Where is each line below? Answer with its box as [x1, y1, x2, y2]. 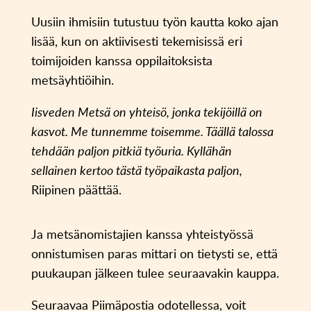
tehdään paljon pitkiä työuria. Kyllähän [31, 142, 232, 160]
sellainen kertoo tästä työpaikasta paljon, [31, 162, 242, 179]
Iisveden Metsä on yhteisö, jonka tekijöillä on [31, 103, 262, 121]
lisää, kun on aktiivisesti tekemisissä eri [31, 33, 242, 50]
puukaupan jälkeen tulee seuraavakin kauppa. [31, 264, 279, 282]
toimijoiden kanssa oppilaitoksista [31, 52, 212, 69]
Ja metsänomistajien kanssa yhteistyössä [31, 226, 253, 243]
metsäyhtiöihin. [31, 72, 114, 89]
